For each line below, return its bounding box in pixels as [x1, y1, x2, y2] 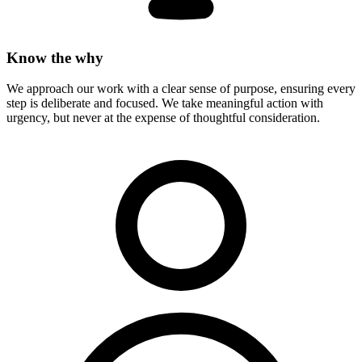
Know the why [6, 48, 103, 66]
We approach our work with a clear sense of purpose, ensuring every [6, 82, 356, 96]
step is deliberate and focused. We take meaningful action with [6, 96, 323, 111]
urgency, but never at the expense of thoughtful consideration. [6, 111, 320, 125]
